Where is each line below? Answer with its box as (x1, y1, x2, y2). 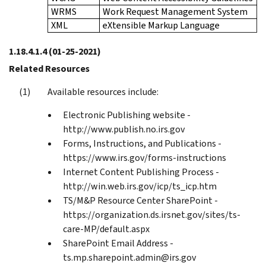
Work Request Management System (103, 5, 248, 18)
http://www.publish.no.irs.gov (63, 122, 185, 135)
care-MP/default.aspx (63, 222, 150, 235)
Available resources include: (47, 85, 159, 98)
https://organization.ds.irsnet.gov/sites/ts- (63, 208, 240, 221)
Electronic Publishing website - (63, 108, 191, 121)
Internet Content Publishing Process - (63, 165, 219, 178)
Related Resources (9, 62, 90, 75)
